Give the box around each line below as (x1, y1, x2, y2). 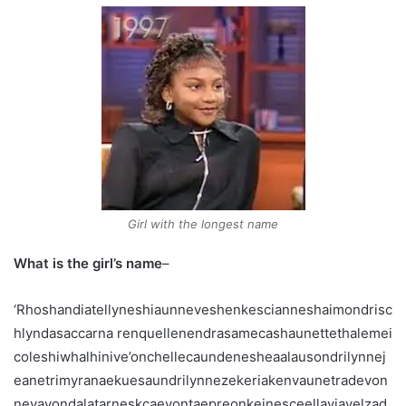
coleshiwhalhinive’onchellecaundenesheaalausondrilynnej (14, 347, 386, 365)
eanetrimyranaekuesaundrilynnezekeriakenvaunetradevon (14, 371, 388, 389)
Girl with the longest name (128, 216, 278, 231)
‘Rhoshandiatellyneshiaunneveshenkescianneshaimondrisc (14, 300, 392, 318)
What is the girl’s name (14, 254, 162, 272)
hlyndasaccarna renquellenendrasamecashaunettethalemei (14, 324, 392, 342)
